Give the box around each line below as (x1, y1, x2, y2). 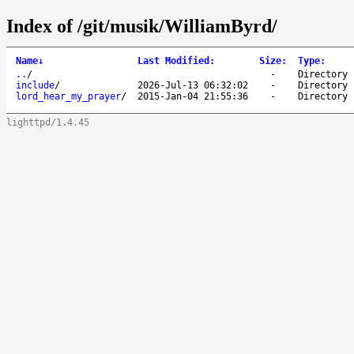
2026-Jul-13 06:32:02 (137, 79, 248, 91)
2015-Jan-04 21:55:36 (137, 90, 248, 102)
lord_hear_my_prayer (16, 90, 121, 102)
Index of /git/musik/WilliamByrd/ (6, 15, 277, 36)
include (16, 79, 55, 91)
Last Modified (137, 55, 209, 66)
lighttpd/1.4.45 (6, 116, 89, 128)
